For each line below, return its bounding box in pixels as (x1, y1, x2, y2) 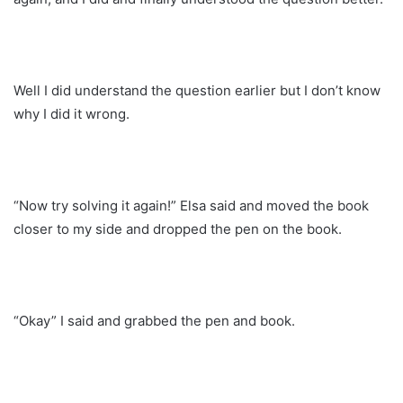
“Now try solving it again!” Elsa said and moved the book (13, 196, 369, 214)
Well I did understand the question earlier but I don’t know (13, 81, 381, 99)
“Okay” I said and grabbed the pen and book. (13, 311, 295, 329)
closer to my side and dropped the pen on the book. (13, 219, 342, 237)
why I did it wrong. (13, 104, 130, 122)
